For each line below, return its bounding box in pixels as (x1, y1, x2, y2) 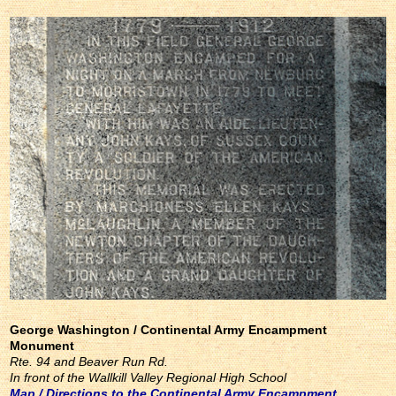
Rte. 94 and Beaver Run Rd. (10, 354, 169, 369)
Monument (10, 338, 75, 353)
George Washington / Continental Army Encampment (10, 322, 328, 337)
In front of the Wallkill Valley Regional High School (10, 369, 287, 385)
